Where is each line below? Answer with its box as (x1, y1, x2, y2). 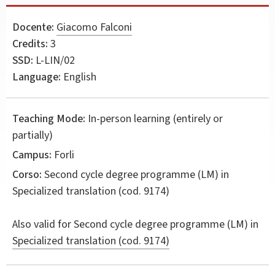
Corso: (12, 166, 42, 182)
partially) (12, 127, 53, 143)
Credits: (12, 36, 48, 52)
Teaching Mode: (12, 110, 85, 126)
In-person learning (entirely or (88, 110, 223, 126)
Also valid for (12, 216, 71, 232)
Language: (12, 69, 61, 85)
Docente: (12, 19, 54, 35)
